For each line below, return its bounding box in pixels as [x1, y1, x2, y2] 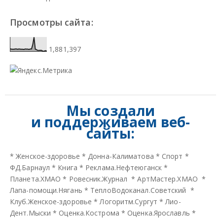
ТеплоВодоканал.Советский [90, 185, 186, 195]
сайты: [86, 123, 135, 143]
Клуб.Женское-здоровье [10, 196, 92, 206]
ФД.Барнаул [10, 162, 50, 172]
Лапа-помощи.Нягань [10, 185, 82, 195]
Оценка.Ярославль [127, 208, 190, 218]
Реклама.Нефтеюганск [85, 162, 162, 172]
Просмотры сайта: [10, 16, 93, 28]
